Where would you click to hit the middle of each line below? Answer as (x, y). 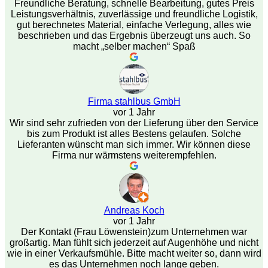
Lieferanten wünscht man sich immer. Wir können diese (134, 145)
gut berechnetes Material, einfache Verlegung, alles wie (134, 25)
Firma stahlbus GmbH (134, 102)
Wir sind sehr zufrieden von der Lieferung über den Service (134, 123)
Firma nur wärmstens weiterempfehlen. (134, 156)
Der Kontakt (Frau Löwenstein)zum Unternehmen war (134, 232)
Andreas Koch (134, 211)
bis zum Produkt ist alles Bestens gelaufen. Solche (134, 134)
